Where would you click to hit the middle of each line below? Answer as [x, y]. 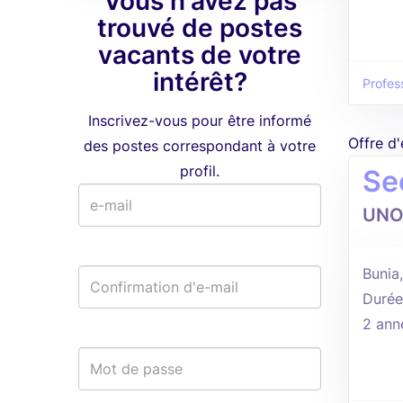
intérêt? [200, 82]
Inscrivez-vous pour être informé [200, 121]
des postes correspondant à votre [200, 146]
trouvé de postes [200, 28]
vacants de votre [200, 55]
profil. [200, 171]
